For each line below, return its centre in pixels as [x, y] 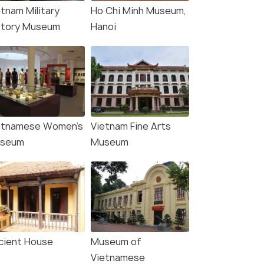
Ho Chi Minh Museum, [138, 11]
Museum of [116, 242]
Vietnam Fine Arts [131, 126]
